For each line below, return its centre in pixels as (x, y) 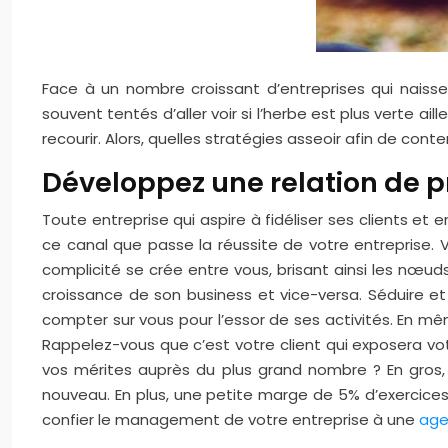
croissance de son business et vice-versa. (202, 294)
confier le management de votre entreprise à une (230, 419)
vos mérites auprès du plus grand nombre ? (211, 369)
